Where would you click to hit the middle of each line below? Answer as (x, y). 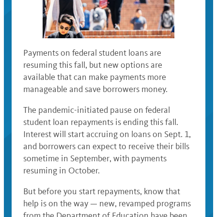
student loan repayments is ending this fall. (101, 122)
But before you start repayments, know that (102, 191)
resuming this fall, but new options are (93, 65)
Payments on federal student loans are (92, 53)
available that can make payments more (95, 77)
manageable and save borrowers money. (95, 89)
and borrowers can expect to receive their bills (106, 146)
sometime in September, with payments (95, 158)
